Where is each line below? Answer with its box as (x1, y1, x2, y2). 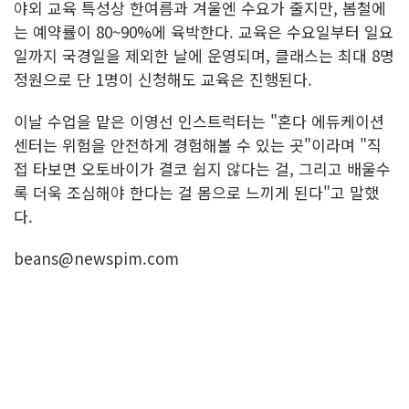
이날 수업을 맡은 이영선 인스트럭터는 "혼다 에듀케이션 (14, 110, 384, 133)
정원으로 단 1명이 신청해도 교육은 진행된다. (14, 68, 312, 91)
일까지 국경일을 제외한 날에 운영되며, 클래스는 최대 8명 (14, 44, 394, 68)
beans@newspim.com (14, 246, 179, 270)
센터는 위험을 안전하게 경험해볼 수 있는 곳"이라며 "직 (14, 133, 382, 157)
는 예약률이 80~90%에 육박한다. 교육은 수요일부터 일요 (14, 20, 393, 44)
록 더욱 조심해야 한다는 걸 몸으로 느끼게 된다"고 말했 (14, 181, 379, 204)
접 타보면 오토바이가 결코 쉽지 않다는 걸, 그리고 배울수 (14, 157, 391, 181)
